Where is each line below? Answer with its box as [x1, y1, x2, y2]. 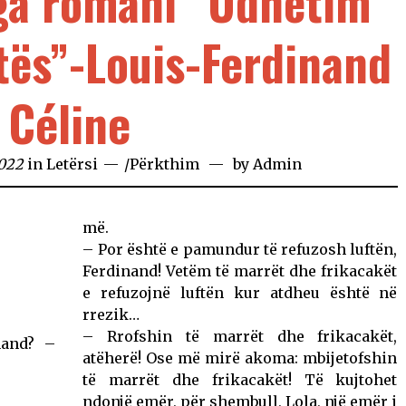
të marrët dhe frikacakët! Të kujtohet [82, 370, 398, 389]
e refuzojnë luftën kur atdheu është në [82, 283, 398, 302]
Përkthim [130, 154, 200, 173]
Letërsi [46, 154, 99, 173]
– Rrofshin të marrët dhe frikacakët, [82, 326, 398, 345]
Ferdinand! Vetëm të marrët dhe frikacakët [82, 261, 398, 280]
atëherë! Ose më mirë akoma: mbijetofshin [82, 348, 398, 367]
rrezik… [82, 304, 140, 324]
